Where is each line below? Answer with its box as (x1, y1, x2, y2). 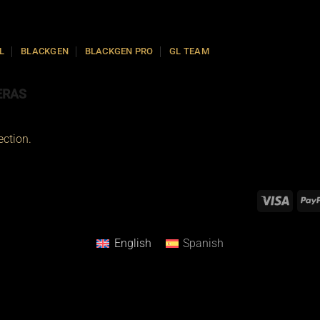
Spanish (182, 236, 224, 250)
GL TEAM (169, 46, 209, 56)
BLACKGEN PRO (84, 46, 154, 56)
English (114, 236, 151, 250)
